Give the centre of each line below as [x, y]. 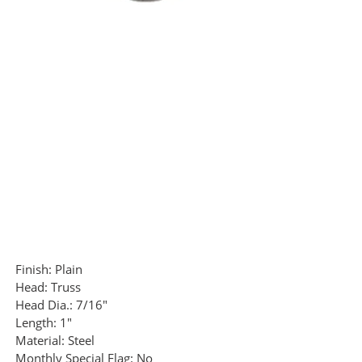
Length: [36, 323]
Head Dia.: [44, 305]
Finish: [34, 269]
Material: [40, 341]
